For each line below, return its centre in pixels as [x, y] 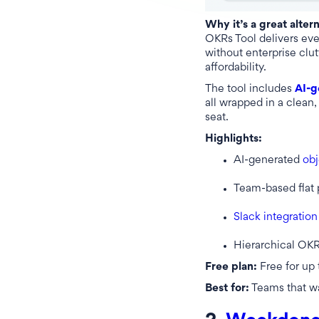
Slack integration [276, 218]
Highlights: [234, 140]
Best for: [227, 289]
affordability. [236, 68]
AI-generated [268, 161]
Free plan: [231, 268]
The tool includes [250, 90]
